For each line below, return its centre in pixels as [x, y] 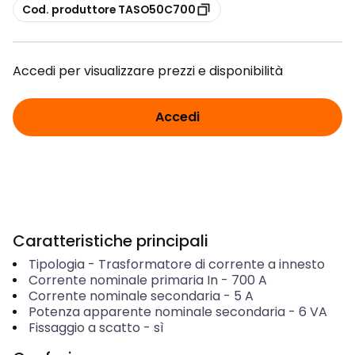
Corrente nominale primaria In [123, 280]
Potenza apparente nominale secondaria [157, 312]
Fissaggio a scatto [84, 328]
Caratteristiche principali [111, 241]
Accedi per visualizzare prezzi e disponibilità [148, 71]
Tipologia [56, 264]
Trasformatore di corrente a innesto [211, 264]
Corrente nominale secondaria [124, 296]
